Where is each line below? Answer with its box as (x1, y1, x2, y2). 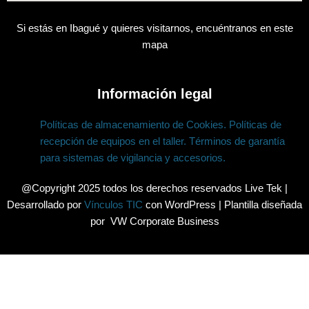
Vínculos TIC (84, 198, 143, 210)
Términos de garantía (189, 134, 285, 147)
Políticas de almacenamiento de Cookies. (40, 118, 226, 130)
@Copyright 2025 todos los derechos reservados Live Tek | (21, 181, 288, 194)
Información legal (97, 86, 212, 101)
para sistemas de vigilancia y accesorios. (40, 151, 226, 163)
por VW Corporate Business (90, 215, 219, 227)
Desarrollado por (7, 198, 84, 210)
